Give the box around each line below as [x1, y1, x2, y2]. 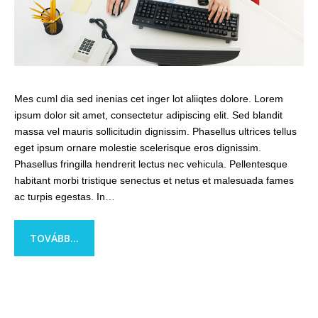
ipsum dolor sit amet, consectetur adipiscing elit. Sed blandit [14, 109, 283, 121]
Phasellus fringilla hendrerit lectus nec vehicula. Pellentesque [14, 158, 287, 170]
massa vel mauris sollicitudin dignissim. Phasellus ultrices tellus [14, 126, 297, 137]
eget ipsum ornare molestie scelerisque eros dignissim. [14, 142, 261, 153]
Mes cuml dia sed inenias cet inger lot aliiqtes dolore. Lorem [14, 93, 283, 104]
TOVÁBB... [30, 231, 79, 245]
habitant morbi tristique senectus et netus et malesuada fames [14, 175, 294, 186]
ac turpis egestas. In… [14, 191, 115, 202]
